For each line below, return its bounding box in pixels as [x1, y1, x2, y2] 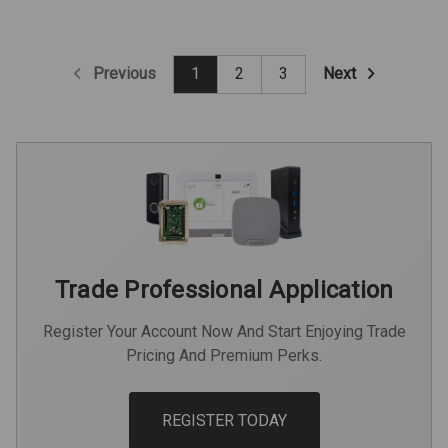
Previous [88, 63, 156, 83]
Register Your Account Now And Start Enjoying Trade [42, 321, 406, 341]
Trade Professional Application [54, 275, 394, 304]
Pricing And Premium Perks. [126, 345, 322, 365]
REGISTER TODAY [161, 410, 287, 430]
